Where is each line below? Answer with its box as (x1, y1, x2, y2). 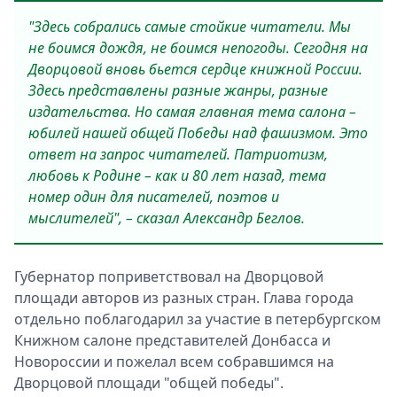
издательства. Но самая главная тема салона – (28, 102, 356, 121)
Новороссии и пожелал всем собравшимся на (14, 352, 334, 371)
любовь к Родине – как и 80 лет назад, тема (28, 166, 326, 185)
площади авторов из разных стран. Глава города (14, 288, 354, 307)
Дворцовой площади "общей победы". (14, 373, 284, 393)
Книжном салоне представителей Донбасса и (14, 331, 331, 350)
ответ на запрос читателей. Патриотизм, (28, 144, 328, 164)
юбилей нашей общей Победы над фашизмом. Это (28, 123, 368, 143)
